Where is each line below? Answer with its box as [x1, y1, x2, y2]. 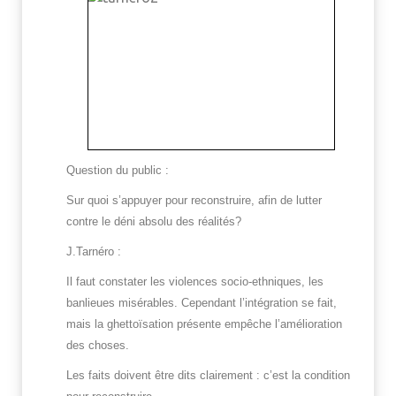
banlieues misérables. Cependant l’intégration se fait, [66, 296, 337, 310]
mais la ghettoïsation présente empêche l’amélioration [66, 317, 342, 331]
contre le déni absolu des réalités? [66, 215, 241, 229]
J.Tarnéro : [66, 245, 121, 259]
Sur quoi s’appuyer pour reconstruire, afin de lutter [66, 194, 322, 208]
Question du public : [66, 164, 169, 178]
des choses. [66, 339, 129, 353]
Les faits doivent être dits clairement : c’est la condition [66, 369, 350, 383]
